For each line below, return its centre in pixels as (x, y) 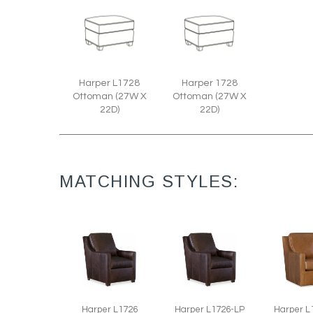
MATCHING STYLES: (149, 182)
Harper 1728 (209, 83)
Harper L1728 (109, 83)
